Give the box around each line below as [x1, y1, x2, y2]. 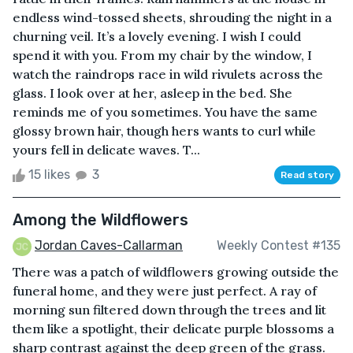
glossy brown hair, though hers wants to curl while [13, 122, 316, 139]
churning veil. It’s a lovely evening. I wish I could [13, 28, 301, 44]
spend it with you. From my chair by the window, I [13, 46, 312, 63]
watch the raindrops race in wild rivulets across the [13, 65, 323, 82]
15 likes [25, 166, 73, 182]
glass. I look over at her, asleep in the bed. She [13, 84, 292, 101]
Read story [281, 169, 334, 180]
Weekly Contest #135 [217, 238, 340, 254]
